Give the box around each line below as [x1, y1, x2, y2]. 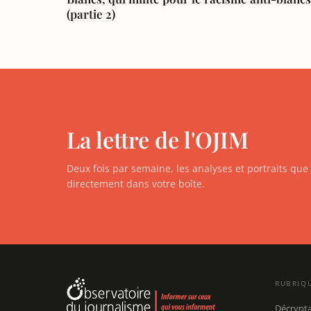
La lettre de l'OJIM [67, 124, 249, 154]
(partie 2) [67, 6, 115, 22]
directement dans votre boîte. [67, 176, 205, 190]
